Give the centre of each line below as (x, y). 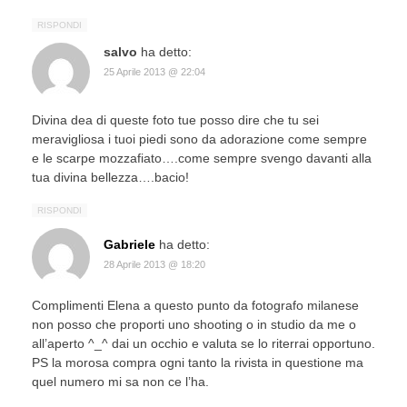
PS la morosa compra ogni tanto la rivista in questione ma (198, 362)
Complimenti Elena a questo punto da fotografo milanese (195, 305)
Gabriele (129, 244)
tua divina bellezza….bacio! (110, 177)
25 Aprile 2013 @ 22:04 (154, 71)
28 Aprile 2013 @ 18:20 (154, 264)
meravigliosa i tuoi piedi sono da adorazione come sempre (199, 139)
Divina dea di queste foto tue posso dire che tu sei (175, 119)
